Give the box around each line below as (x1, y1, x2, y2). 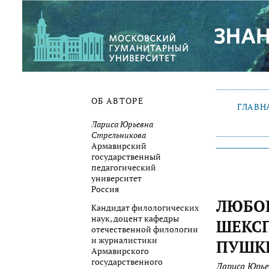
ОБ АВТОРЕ (91, 95, 144, 107)
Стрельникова (91, 129, 146, 141)
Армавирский (91, 140, 147, 151)
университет (91, 172, 142, 184)
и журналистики (91, 235, 157, 246)
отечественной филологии (91, 224, 198, 235)
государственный (91, 151, 161, 162)
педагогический (91, 162, 156, 173)
